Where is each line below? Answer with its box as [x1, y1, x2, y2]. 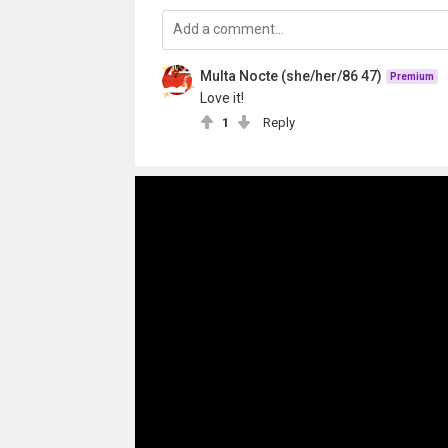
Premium [389, 71, 434, 83]
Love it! [199, 90, 244, 106]
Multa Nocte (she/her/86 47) [199, 68, 382, 84]
